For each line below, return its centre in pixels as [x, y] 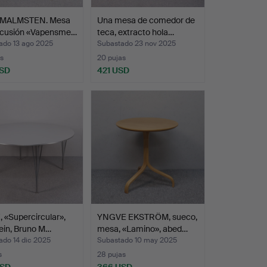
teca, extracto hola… [135, 32]
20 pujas [111, 58]
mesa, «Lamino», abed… [142, 229]
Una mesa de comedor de [146, 20]
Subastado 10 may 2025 [137, 240]
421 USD [113, 70]
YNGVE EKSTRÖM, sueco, [147, 217]
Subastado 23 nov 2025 [136, 43]
